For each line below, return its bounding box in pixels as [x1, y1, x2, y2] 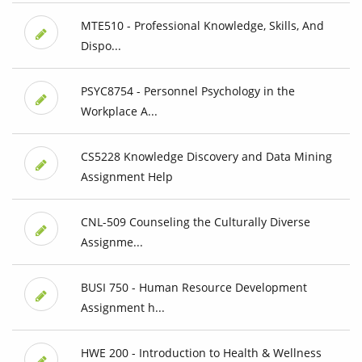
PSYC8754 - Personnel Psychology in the [80, 83, 295, 99]
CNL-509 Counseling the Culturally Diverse [80, 214, 310, 230]
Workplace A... [80, 103, 158, 120]
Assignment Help [80, 169, 173, 185]
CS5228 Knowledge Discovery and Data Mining [80, 149, 332, 165]
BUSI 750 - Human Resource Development [80, 280, 307, 296]
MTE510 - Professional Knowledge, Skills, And [80, 18, 324, 34]
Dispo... [80, 38, 121, 54]
